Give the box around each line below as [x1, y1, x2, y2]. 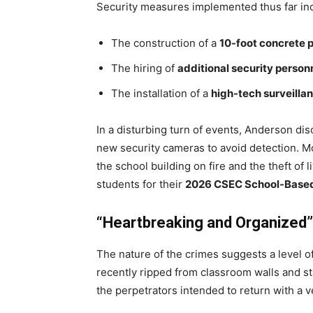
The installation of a [111, 87, 211, 101]
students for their [96, 177, 185, 191]
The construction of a [111, 36, 219, 50]
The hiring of [111, 61, 177, 75]
